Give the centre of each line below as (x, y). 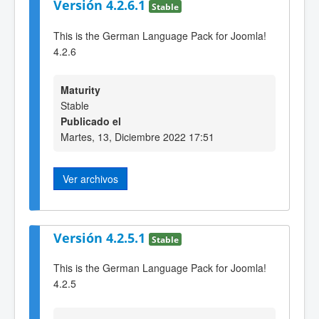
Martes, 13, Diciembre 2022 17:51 (137, 137)
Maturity (80, 90)
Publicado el (91, 121)
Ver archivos (90, 179)
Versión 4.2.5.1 (101, 237)
